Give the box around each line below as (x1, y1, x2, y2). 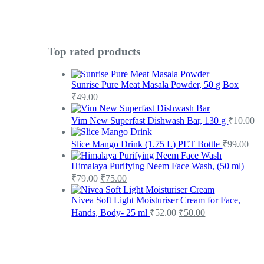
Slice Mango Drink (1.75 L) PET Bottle (71, 139, 223, 150)
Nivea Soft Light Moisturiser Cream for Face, (71, 195, 241, 206)
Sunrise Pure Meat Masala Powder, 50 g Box (71, 80, 239, 90)
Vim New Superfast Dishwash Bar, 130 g (71, 115, 229, 126)
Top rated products (48, 45, 141, 58)
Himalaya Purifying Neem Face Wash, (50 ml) (71, 161, 245, 171)
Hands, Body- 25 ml (71, 207, 150, 218)
